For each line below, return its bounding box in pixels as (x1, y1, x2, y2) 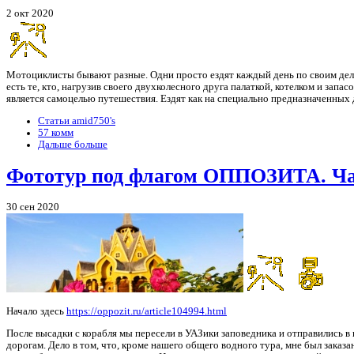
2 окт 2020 (6, 8, 54, 20)
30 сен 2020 (6, 201, 59, 213)
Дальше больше (38, 138, 107, 150)
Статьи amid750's (38, 115, 115, 126)
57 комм (38, 126, 73, 138)
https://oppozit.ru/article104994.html (66, 305, 227, 317)
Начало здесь (6, 305, 66, 317)
